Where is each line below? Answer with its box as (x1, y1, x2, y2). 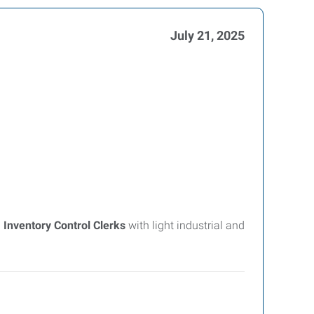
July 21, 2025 (170, 28, 245, 43)
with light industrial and (125, 219, 245, 232)
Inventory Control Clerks (4, 219, 125, 232)
